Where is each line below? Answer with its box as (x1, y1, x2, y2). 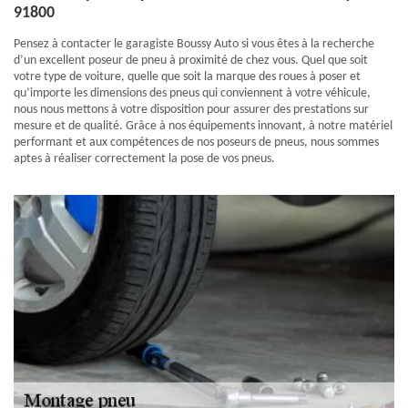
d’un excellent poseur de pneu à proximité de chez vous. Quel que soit (14, 54, 368, 67)
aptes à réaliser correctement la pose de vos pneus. (14, 152, 275, 166)
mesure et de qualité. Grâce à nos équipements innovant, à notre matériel (14, 119, 393, 133)
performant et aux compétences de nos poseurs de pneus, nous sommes (14, 136, 379, 149)
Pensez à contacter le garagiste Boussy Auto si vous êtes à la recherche (14, 37, 374, 51)
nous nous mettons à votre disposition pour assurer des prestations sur (14, 103, 369, 117)
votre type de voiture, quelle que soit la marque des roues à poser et (14, 70, 361, 84)
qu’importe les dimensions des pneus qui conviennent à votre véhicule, (14, 87, 371, 100)
